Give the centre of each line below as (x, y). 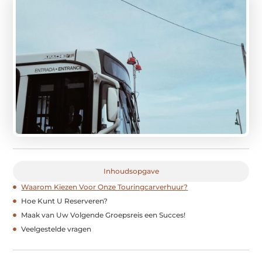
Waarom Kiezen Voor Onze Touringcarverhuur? (105, 187)
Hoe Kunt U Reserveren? (65, 201)
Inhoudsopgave (131, 171)
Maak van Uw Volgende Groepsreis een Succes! (104, 215)
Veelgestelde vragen (56, 229)
